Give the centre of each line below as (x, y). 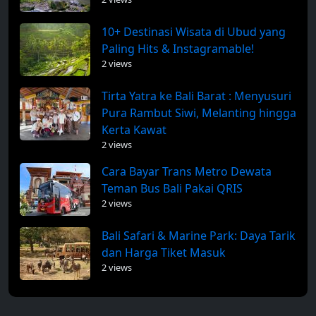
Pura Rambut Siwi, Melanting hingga (199, 113)
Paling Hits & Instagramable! (178, 48)
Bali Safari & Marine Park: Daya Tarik (199, 235)
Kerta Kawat (134, 129)
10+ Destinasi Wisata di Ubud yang (194, 31)
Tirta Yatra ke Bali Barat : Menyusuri (196, 96)
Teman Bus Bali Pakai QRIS (172, 188)
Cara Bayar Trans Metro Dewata (187, 171)
